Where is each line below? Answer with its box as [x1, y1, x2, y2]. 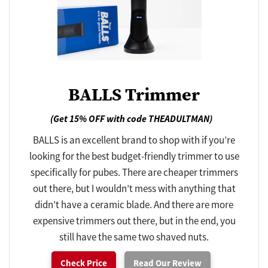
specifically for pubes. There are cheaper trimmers [30, 165, 238, 179]
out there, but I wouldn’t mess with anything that [32, 181, 236, 195]
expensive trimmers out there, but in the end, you [32, 214, 236, 227]
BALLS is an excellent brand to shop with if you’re [33, 133, 235, 147]
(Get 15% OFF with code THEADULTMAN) [50, 112, 212, 124]
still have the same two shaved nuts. [59, 230, 209, 243]
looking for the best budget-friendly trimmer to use [29, 149, 239, 163]
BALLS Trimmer [68, 81, 200, 106]
